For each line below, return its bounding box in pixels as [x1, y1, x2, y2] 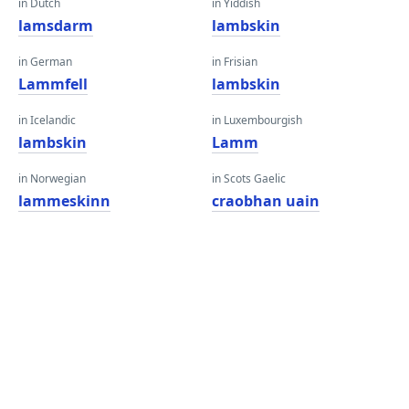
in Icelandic [18, 112, 76, 128]
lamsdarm [18, 16, 93, 36]
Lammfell [18, 74, 88, 94]
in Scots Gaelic [212, 171, 286, 186]
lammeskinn [18, 191, 110, 211]
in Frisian [212, 54, 257, 69]
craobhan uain [212, 191, 320, 211]
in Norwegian [18, 171, 86, 186]
